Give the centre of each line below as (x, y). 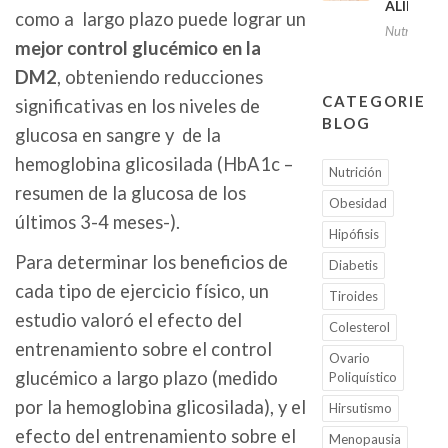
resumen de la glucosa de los (130, 192)
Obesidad (357, 203)
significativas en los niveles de (137, 105)
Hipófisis (353, 234)
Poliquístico (362, 377)
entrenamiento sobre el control (143, 349)
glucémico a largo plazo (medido (146, 378)
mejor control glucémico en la (138, 47)
